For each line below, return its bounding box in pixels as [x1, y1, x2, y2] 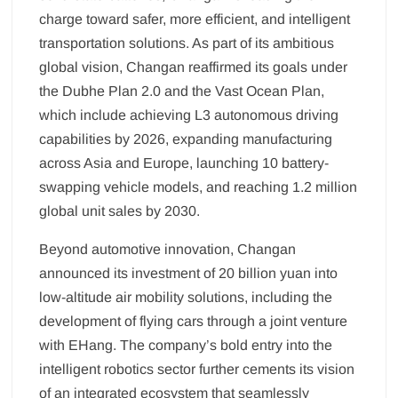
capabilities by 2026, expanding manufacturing [39, 131, 333, 147]
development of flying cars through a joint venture [39, 314, 348, 330]
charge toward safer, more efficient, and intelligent [39, 12, 351, 28]
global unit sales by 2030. [39, 203, 201, 219]
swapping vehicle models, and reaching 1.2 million [39, 179, 358, 195]
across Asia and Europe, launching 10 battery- [39, 155, 330, 171]
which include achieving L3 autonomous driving [39, 107, 339, 123]
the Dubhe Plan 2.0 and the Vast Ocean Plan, [39, 84, 325, 99]
